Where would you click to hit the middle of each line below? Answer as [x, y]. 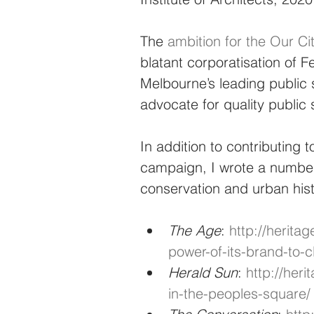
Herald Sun [203, 272]
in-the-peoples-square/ [239, 293]
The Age [194, 230]
